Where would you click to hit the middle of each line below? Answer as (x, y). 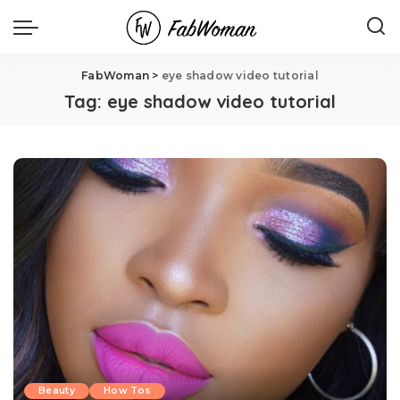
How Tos (127, 391)
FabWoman (116, 75)
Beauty (57, 391)
